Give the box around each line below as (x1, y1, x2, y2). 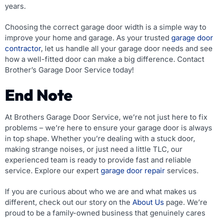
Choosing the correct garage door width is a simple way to (5, 22, 206, 32)
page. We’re (164, 197, 207, 207)
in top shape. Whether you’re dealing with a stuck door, (5, 133, 195, 143)
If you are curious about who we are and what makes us (5, 186, 197, 196)
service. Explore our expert (5, 165, 101, 175)
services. (165, 165, 199, 175)
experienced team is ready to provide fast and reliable (5, 155, 191, 164)
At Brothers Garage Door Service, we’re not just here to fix (5, 112, 207, 122)
